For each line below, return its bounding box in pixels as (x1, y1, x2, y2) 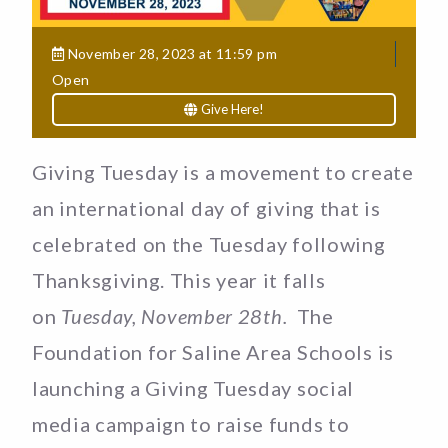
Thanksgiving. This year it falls (32, 267, 326, 292)
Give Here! (197, 100, 264, 117)
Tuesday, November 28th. (56, 303, 288, 328)
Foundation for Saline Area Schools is (32, 339, 394, 364)
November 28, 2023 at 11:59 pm (64, 44, 277, 62)
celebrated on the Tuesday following (32, 231, 386, 256)
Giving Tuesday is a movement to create (32, 159, 414, 184)
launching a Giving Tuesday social (32, 375, 355, 400)
